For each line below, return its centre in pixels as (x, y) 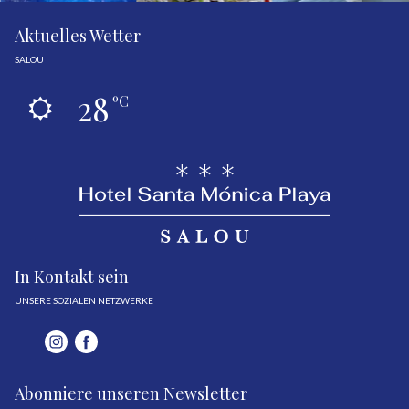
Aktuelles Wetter (78, 36)
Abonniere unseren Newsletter (131, 394)
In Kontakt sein (72, 277)
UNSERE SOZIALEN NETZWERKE (84, 301)
